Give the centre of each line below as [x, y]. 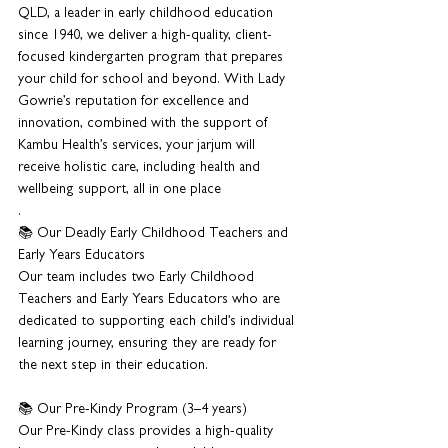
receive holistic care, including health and [141, 168]
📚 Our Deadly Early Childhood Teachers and [155, 234]
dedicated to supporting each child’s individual [158, 322]
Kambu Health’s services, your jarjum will [138, 146]
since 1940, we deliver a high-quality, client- [145, 36]
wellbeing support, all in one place [119, 190]
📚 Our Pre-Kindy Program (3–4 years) [132, 410]
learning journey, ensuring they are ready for [149, 344]
